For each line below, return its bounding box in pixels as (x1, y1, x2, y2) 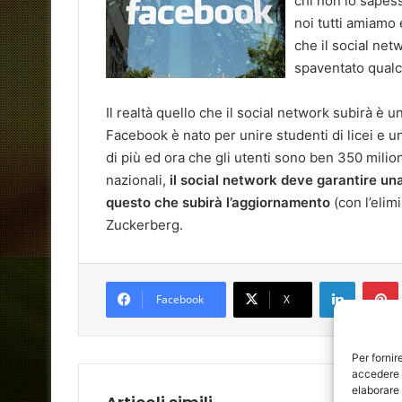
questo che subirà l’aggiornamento (106, 194, 330, 212)
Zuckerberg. (106, 216, 183, 234)
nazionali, (106, 171, 170, 189)
